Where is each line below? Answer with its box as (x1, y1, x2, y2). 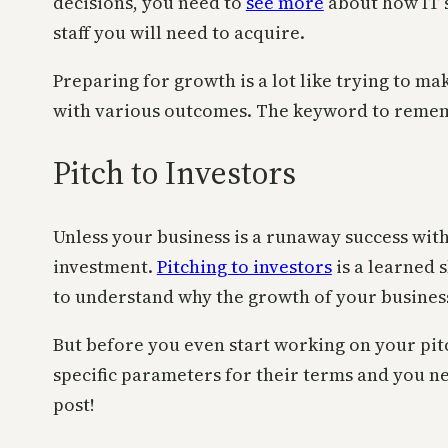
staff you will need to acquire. (52, 19, 305, 45)
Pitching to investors (156, 253, 332, 279)
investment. (52, 253, 157, 279)
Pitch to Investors (52, 151, 296, 196)
